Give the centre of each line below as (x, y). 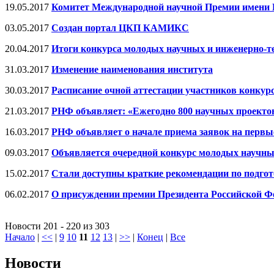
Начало (20, 237)
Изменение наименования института (132, 69)
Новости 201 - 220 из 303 (57, 226)
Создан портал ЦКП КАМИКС (120, 28)
